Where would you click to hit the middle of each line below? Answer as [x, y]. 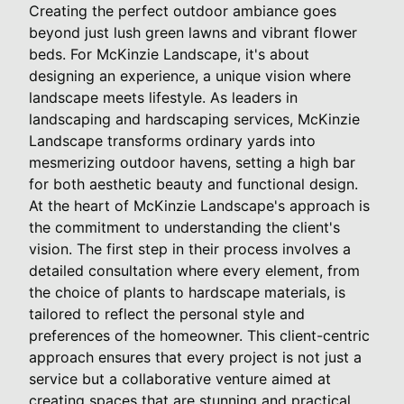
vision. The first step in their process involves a [190, 248]
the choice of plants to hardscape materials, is [187, 292]
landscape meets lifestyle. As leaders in [163, 97]
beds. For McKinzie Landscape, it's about [169, 54]
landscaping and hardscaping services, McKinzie [194, 119]
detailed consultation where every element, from [194, 270]
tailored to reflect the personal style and [167, 313]
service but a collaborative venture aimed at [180, 378]
